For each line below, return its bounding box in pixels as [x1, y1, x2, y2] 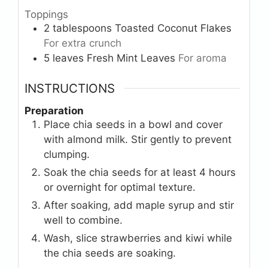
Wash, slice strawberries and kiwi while [44, 232, 232, 245]
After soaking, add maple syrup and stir [44, 199, 234, 212]
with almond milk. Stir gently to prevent [44, 133, 232, 146]
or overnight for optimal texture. [44, 181, 196, 194]
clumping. [44, 148, 90, 161]
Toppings [25, 8, 68, 21]
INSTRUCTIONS [25, 80, 115, 96]
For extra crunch [44, 37, 121, 50]
